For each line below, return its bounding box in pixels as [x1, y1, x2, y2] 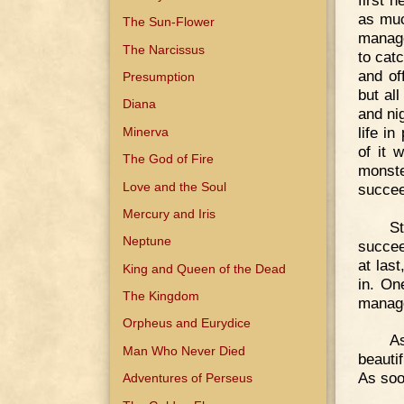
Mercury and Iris [123, 206, 216, 221]
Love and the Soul [123, 179, 227, 194]
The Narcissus [123, 41, 206, 57]
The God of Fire [123, 151, 215, 167]
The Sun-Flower [123, 14, 216, 30]
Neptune [123, 234, 172, 249]
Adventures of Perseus [123, 371, 253, 386]
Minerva [123, 124, 170, 139]
